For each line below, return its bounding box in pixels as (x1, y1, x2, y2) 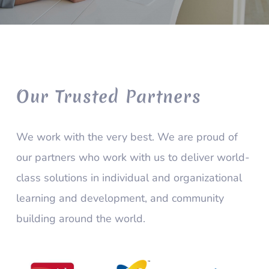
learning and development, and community (16, 190, 224, 205)
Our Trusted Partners (16, 84, 201, 108)
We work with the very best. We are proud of (16, 129, 238, 144)
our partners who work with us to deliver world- (16, 150, 250, 165)
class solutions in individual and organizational (16, 170, 242, 185)
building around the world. (16, 211, 145, 226)
